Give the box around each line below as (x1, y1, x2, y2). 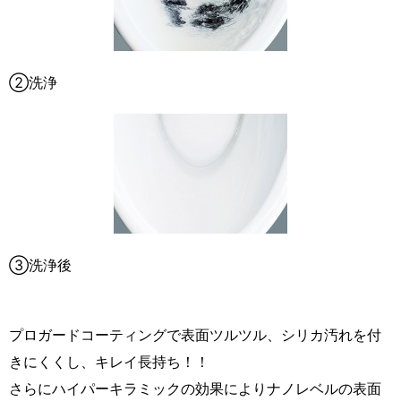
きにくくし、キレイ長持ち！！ (9, 352, 209, 371)
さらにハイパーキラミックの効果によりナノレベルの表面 (9, 379, 381, 397)
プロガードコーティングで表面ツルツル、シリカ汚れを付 (9, 325, 381, 344)
